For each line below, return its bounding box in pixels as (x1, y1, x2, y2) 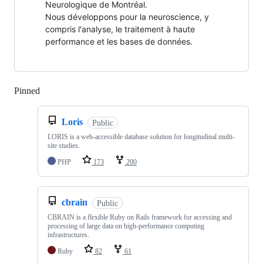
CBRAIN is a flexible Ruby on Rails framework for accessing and (48, 213, 232, 222)
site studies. (48, 141, 80, 150)
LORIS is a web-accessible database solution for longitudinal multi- (48, 133, 235, 141)
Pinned (14, 86, 40, 96)
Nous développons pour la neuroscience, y (45, 12, 209, 22)
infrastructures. (48, 231, 89, 240)
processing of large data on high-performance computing (48, 222, 204, 231)
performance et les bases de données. (45, 36, 193, 47)
